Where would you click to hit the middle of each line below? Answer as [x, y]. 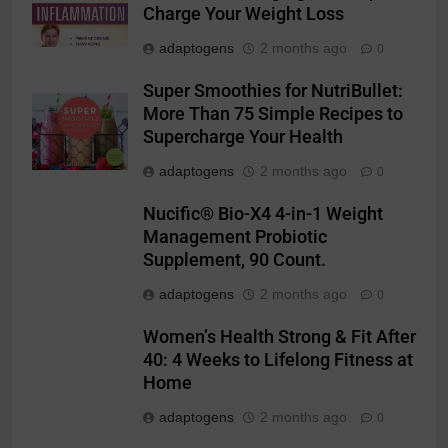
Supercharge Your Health [243, 137]
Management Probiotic [235, 237]
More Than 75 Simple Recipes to [273, 114]
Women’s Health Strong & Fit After [279, 337]
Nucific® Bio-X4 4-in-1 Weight [263, 214]
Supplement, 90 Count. [234, 260]
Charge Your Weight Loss [243, 14]
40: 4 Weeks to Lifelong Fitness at [278, 360]
